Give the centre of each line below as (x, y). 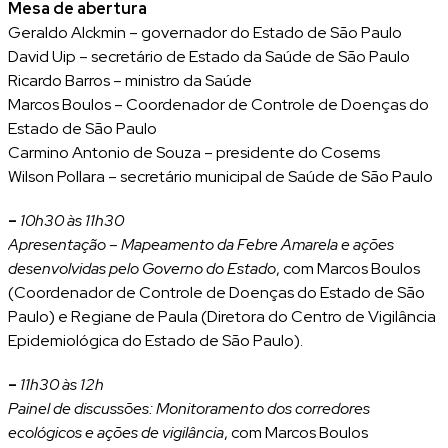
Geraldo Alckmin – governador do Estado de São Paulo (205, 32)
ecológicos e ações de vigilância (116, 432)
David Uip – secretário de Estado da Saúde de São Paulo (209, 56)
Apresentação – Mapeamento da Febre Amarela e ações (201, 244)
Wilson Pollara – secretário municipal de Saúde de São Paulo (220, 176)
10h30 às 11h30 (72, 220)
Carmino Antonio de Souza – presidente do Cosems (194, 152)
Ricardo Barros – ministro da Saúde (130, 80)
